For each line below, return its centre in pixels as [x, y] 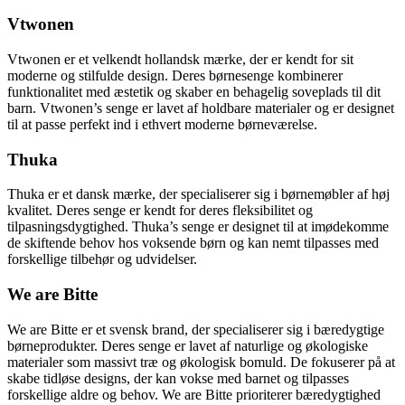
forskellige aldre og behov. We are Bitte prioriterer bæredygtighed [194, 394]
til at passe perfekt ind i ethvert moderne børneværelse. [162, 125]
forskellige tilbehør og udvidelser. [102, 259]
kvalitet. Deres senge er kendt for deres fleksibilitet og [160, 211]
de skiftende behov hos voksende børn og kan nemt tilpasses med [193, 243]
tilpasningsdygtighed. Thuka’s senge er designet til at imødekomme [198, 227]
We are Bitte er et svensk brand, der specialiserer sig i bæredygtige [196, 329]
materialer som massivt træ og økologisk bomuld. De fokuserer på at [201, 362]
